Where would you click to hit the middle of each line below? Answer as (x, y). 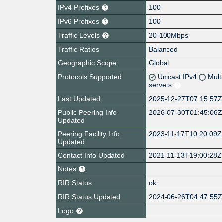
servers (162, 84)
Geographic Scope (87, 63)
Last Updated (79, 98)
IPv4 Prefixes (80, 7)
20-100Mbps (169, 35)
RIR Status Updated (89, 196)
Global (159, 63)
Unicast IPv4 (178, 77)
